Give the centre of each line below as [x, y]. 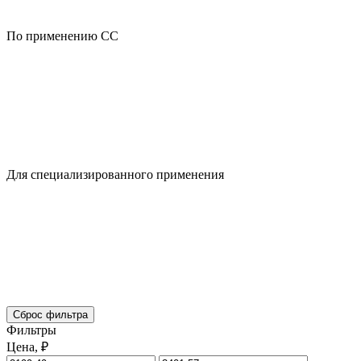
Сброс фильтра [50, 314]
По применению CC [62, 35]
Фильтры [31, 330]
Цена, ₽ [27, 346]
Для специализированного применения [115, 174]
